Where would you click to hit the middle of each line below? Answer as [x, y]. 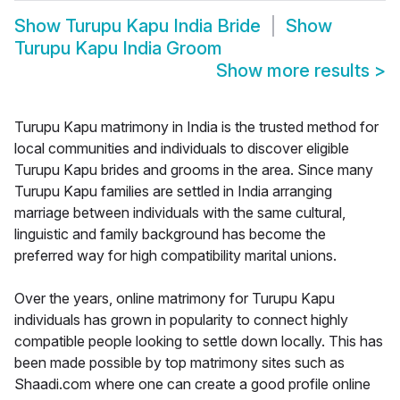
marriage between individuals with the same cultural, [180, 213]
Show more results [295, 71]
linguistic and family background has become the [170, 234]
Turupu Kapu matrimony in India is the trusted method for [196, 127]
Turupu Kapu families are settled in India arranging [173, 192]
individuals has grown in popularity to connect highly [181, 320]
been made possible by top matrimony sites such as [179, 363]
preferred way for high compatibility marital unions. [175, 256]
